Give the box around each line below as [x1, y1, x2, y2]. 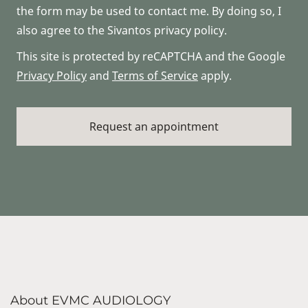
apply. [198, 67, 232, 83]
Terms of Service [112, 67, 198, 83]
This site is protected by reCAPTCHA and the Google [16, 48, 285, 64]
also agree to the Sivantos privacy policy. [16, 22, 227, 38]
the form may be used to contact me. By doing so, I [16, 3, 281, 19]
